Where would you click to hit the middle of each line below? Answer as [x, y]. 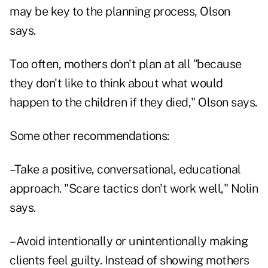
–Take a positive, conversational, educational [125, 170]
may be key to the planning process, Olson [120, 12]
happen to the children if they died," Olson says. [133, 103]
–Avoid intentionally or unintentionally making [129, 241]
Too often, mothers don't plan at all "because [126, 64]
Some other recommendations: [89, 136]
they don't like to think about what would [116, 83]
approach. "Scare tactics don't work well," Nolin [134, 189]
